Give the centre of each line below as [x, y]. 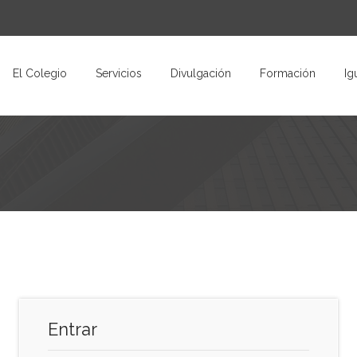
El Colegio [39, 73]
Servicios [118, 73]
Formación [287, 73]
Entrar [73, 329]
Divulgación [200, 73]
